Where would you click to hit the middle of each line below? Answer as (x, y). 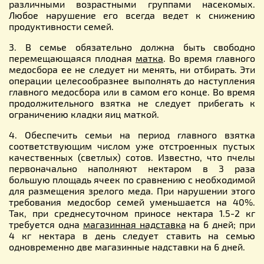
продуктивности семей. (61, 26)
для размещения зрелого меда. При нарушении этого (132, 190)
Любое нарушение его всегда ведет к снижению (132, 15)
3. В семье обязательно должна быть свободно (132, 47)
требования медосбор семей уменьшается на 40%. (132, 202)
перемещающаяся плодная (72, 58)
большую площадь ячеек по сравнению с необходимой (132, 179)
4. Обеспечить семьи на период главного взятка (132, 134)
